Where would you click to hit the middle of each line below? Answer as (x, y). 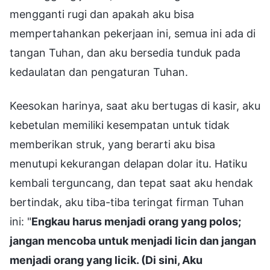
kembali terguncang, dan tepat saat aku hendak (131, 183)
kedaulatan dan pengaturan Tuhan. (99, 72)
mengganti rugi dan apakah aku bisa (102, 14)
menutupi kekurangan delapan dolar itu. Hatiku (128, 163)
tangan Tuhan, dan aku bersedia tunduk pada (125, 52)
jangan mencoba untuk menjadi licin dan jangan (133, 240)
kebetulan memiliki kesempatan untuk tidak (120, 125)
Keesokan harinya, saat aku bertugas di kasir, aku (135, 105)
